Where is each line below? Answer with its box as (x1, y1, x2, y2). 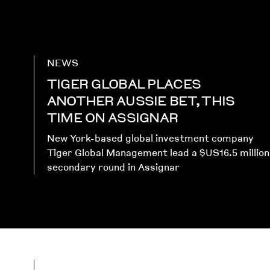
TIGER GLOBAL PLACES (46, 73, 201, 93)
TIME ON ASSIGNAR (46, 107, 178, 127)
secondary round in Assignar (46, 160, 180, 175)
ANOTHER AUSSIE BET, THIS (46, 90, 235, 110)
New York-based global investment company (46, 131, 254, 146)
